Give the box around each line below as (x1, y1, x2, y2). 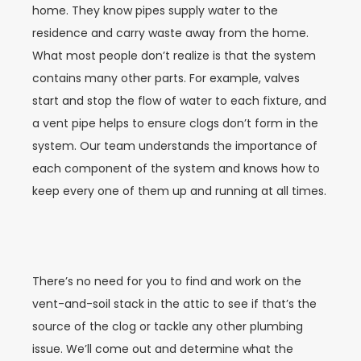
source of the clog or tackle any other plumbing (32, 317, 303, 334)
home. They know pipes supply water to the (32, 2, 278, 19)
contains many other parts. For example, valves (32, 70, 300, 87)
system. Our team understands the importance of (32, 138, 317, 155)
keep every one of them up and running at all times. (32, 183, 326, 200)
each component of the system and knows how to (32, 160, 320, 177)
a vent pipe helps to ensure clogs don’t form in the (32, 115, 318, 132)
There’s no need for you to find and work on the (32, 272, 301, 289)
